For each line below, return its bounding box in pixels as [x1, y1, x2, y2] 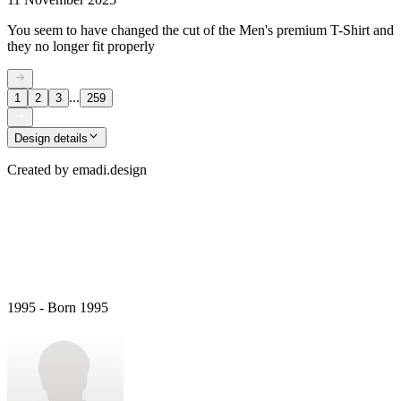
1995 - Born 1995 [7, 299, 108, 315]
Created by [7, 161, 69, 177]
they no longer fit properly [7, 38, 155, 54]
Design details [14, 131, 88, 145]
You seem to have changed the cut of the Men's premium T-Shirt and [7, 21, 394, 38]
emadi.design [73, 161, 147, 177]
